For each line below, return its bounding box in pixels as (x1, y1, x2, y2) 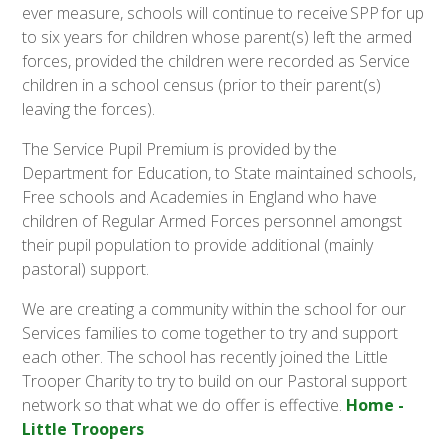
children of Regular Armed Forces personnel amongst (22, 210, 403, 233)
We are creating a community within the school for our (22, 298, 407, 321)
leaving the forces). (22, 98, 160, 121)
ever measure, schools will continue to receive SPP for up (22, 2, 425, 25)
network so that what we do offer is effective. (22, 394, 343, 417)
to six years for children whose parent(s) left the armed (22, 26, 413, 49)
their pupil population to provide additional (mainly (22, 234, 374, 257)
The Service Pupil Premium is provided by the (22, 138, 338, 161)
